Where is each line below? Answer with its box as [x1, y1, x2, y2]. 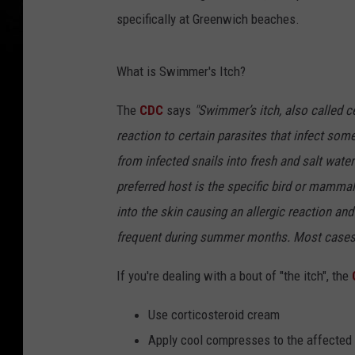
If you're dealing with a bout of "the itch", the [116, 268, 352, 284]
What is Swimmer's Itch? [116, 63, 246, 80]
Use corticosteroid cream [148, 307, 280, 323]
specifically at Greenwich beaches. [116, 11, 300, 28]
